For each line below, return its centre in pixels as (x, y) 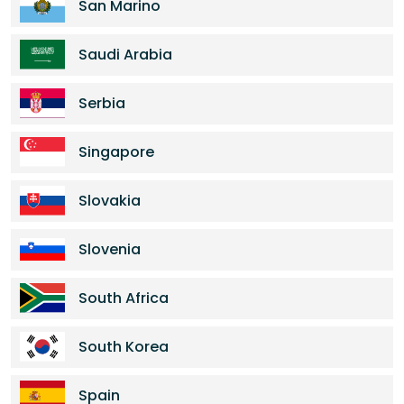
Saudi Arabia (125, 55)
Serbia (102, 103)
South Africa (124, 298)
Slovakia (110, 201)
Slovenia (110, 249)
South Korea (124, 347)
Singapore (116, 152)
